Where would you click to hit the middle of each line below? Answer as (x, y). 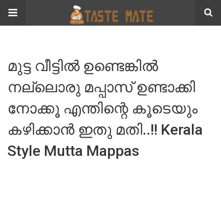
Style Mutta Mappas (73, 151)
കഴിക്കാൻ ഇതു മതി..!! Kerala (105, 129)
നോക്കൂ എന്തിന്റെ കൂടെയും (103, 108)
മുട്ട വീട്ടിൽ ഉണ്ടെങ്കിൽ (83, 66)
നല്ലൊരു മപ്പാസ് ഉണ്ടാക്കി (101, 87)
